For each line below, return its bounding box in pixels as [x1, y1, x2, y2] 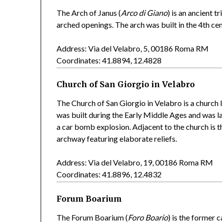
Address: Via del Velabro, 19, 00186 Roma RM [56, 158, 214, 167]
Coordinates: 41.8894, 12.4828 [56, 55, 162, 65]
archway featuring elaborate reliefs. [56, 134, 177, 144]
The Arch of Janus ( [56, 8, 121, 18]
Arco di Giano [121, 8, 168, 18]
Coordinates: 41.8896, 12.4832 [56, 169, 162, 179]
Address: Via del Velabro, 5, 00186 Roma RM [56, 44, 209, 54]
